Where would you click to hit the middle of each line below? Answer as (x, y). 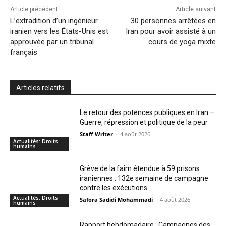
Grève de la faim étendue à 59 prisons (140, 169)
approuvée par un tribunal (52, 42)
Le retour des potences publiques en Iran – (147, 112)
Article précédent (34, 9)
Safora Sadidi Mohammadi (117, 200)
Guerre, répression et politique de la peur (144, 122)
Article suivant (195, 9)
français (24, 52)
